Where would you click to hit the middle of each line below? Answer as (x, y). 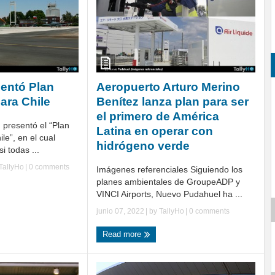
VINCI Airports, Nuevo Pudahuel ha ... (169, 194)
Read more (123, 234)
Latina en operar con (155, 131)
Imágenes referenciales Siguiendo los (169, 170)
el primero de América (158, 117)
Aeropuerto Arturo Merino (168, 87)
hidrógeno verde (143, 146)
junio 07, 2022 (120, 211)
